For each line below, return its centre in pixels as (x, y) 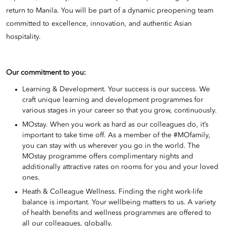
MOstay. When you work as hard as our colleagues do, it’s (115, 125)
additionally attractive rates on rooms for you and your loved (120, 167)
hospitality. (23, 37)
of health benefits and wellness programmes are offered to (117, 213)
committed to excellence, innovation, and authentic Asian (99, 23)
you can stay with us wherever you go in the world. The (111, 146)
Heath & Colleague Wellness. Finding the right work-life (112, 192)
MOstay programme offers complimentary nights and (108, 157)
